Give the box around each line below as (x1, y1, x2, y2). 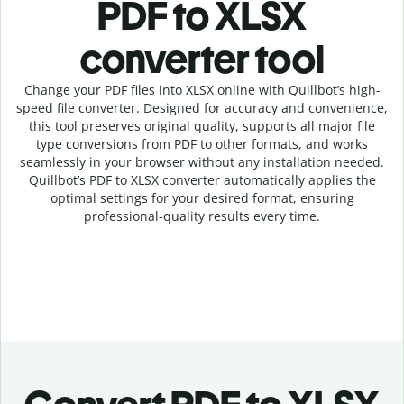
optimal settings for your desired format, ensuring (50, 189, 354, 207)
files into (126, 81, 186, 98)
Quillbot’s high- (288, 81, 381, 98)
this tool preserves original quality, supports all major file (29, 117, 375, 134)
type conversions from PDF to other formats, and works (36, 135, 368, 152)
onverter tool (101, 35, 325, 83)
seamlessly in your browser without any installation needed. (20, 153, 384, 170)
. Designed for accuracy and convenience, (136, 99, 388, 116)
